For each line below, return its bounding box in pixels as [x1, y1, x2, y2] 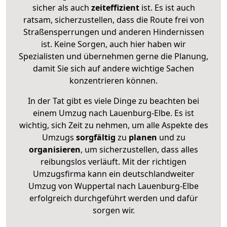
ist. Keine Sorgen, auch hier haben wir [41, 38, 186, 50]
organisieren [29, 143, 81, 155]
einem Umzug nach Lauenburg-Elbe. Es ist [33, 107, 194, 119]
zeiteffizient [91, 2, 139, 13]
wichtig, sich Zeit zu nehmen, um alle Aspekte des [19, 119, 208, 131]
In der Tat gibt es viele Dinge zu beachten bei [28, 95, 199, 106]
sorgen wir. [92, 204, 135, 216]
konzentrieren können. [69, 74, 158, 86]
